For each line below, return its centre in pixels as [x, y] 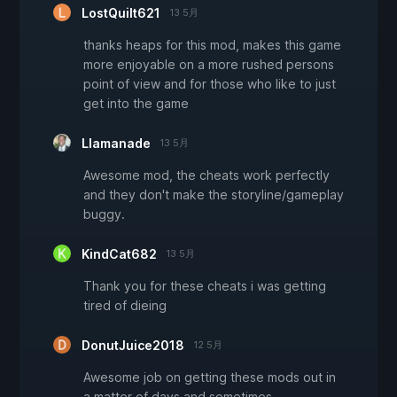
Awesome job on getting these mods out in [210, 378]
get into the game [136, 104]
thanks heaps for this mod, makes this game [212, 45]
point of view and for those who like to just [210, 84]
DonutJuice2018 [133, 346]
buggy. [104, 214]
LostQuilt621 [121, 13]
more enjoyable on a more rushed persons [209, 65]
